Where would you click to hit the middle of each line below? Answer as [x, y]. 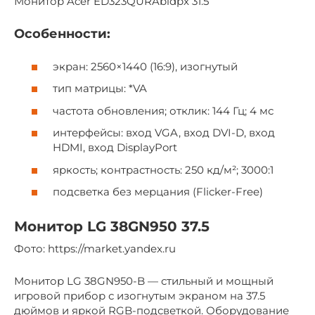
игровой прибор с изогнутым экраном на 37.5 [140, 296]
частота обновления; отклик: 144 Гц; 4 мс [163, 110]
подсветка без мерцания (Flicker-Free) [158, 192]
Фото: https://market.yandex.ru [95, 249]
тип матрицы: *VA [100, 88]
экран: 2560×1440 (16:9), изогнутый [145, 66]
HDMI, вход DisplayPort [115, 147]
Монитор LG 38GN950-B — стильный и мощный [144, 281]
